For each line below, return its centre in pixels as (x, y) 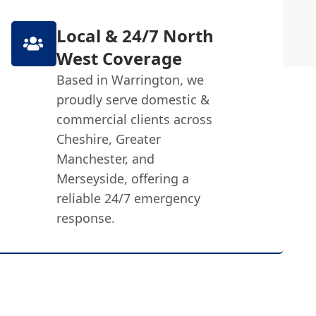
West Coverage (119, 58)
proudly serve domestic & (133, 99)
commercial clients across (134, 119)
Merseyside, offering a (122, 178)
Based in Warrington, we (130, 79)
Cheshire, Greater (108, 139)
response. (85, 218)
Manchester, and (105, 158)
